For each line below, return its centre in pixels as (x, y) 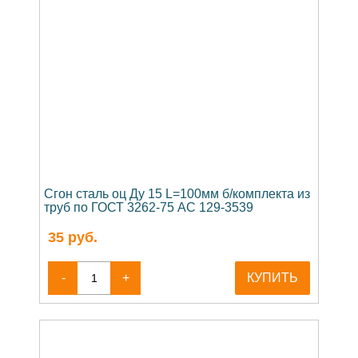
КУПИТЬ (272, 277)
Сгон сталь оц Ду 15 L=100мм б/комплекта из (177, 193)
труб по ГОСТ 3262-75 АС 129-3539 (149, 207)
